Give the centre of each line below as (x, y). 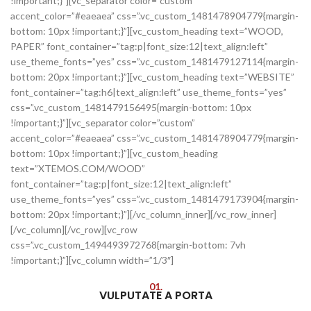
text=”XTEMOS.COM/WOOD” (78, 168)
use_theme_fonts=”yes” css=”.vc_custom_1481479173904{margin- (154, 199)
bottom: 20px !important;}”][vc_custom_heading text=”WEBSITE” (152, 77)
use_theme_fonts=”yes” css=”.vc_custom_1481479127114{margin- (154, 61)
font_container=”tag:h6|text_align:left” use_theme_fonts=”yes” (149, 92)
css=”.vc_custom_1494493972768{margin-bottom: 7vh (128, 245)
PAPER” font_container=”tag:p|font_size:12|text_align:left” (139, 46)
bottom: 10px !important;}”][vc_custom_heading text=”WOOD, (147, 31)
